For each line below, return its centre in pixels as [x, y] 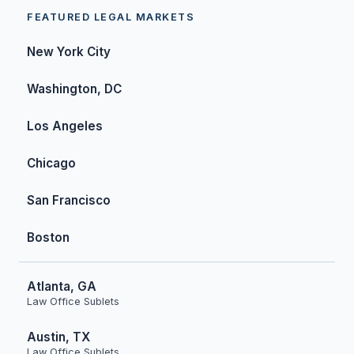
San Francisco [69, 200]
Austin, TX [58, 337]
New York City [69, 52]
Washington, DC [74, 89]
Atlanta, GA [62, 286]
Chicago [51, 163]
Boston [48, 237]
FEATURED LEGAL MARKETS [111, 17]
